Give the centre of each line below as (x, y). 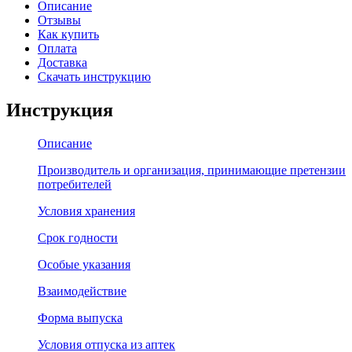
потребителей (75, 184)
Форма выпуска (80, 317)
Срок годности (78, 237)
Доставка (62, 62)
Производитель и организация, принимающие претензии (192, 170)
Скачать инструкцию (94, 76)
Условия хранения (86, 211)
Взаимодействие (82, 291)
